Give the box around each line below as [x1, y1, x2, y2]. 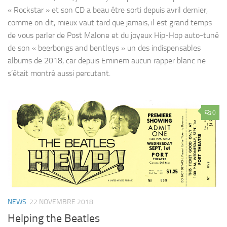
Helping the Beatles [8, 211, 100, 225]
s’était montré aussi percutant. [8, 68, 110, 78]
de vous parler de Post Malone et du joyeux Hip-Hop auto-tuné [8, 30, 219, 40]
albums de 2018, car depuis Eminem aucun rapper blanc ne [8, 55, 206, 65]
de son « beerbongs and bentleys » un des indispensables [8, 43, 201, 53]
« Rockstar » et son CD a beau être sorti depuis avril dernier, [8, 5, 208, 15]
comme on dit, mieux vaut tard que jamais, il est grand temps [8, 17, 212, 27]
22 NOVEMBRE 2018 [29, 197, 93, 206]
